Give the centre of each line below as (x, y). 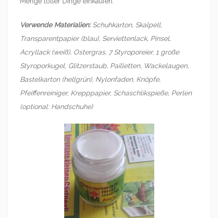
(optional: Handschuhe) (56, 107)
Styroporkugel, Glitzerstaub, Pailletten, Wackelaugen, (104, 66)
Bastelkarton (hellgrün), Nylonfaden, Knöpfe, (90, 79)
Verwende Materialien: (55, 25)
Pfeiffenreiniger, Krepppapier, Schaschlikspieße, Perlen (106, 93)
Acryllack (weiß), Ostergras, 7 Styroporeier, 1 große (100, 52)
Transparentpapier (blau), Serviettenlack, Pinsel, (95, 38)
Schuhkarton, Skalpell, (126, 25)
